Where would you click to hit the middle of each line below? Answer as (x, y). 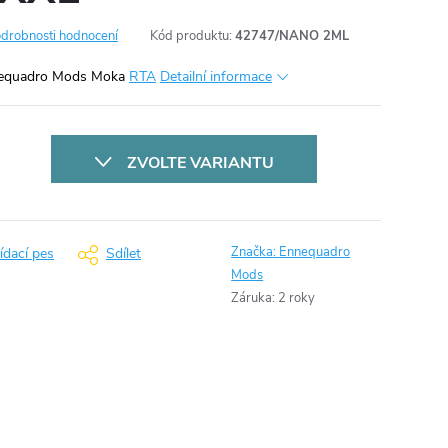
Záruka (252, 298)
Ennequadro (315, 252)
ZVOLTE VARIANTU (200, 163)
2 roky (297, 298)
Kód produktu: (191, 36)
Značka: (255, 252)
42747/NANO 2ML (292, 36)
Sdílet (123, 253)
